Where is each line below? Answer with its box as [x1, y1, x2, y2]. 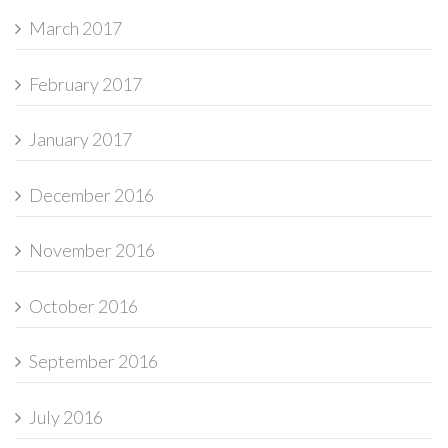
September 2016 [29, 350, 158, 373]
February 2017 [29, 72, 142, 95]
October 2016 [29, 294, 138, 317]
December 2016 [29, 183, 154, 206]
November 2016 [29, 239, 155, 262]
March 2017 [29, 17, 122, 40]
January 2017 [29, 128, 132, 151]
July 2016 [29, 405, 103, 428]
